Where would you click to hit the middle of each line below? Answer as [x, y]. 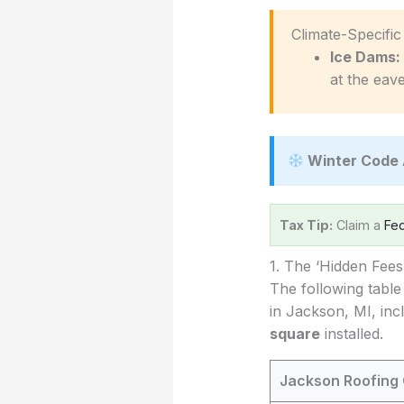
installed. [351, 334]
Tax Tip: [306, 225]
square [294, 334]
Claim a [358, 225]
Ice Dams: [365, 57]
